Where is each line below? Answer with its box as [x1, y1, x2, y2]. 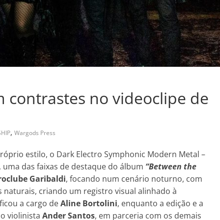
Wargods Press [14, 128, 55, 137]
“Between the [145, 161, 196, 172]
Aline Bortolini [60, 197, 117, 209]
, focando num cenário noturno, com [66, 173, 202, 184]
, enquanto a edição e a [117, 197, 203, 209]
